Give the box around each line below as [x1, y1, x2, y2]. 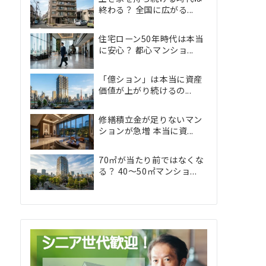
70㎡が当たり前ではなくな [99, 154, 204, 166]
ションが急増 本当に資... [99, 125, 194, 137]
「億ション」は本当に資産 [99, 73, 202, 85]
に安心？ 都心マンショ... [99, 44, 194, 56]
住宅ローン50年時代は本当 [99, 33, 204, 45]
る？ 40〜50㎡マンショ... [99, 165, 197, 177]
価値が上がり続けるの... [99, 84, 192, 96]
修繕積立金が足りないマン [99, 113, 202, 125]
